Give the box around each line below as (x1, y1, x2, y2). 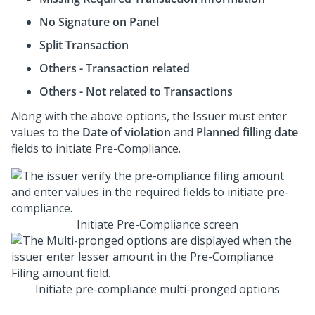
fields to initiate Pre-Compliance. (11, 141, 181, 156)
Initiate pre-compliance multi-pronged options (35, 281, 280, 297)
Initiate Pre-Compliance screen (77, 217, 238, 232)
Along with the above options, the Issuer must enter (11, 108, 287, 124)
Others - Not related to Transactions (39, 84, 233, 99)
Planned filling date (196, 124, 298, 140)
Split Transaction (39, 37, 129, 53)
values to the (11, 124, 82, 140)
